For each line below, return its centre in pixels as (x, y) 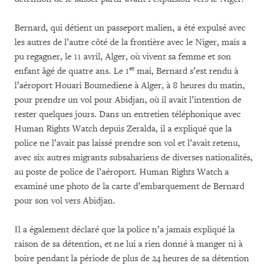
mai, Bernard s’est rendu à (186, 71)
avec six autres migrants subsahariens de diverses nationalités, (134, 157)
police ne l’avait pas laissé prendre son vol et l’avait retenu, (127, 143)
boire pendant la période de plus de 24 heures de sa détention (132, 258)
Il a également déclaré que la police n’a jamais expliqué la (125, 229)
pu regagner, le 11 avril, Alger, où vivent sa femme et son (123, 56)
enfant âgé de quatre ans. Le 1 (72, 71)
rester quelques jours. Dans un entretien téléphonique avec (128, 114)
